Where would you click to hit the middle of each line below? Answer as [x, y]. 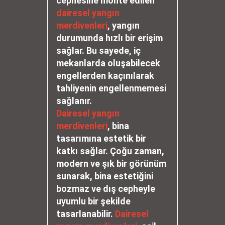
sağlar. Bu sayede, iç [98, 50]
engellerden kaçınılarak [105, 76]
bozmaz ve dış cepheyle [106, 189]
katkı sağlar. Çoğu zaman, [110, 151]
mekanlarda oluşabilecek [108, 63]
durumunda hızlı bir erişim [109, 38]
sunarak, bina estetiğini [105, 176]
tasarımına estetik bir [101, 138]
